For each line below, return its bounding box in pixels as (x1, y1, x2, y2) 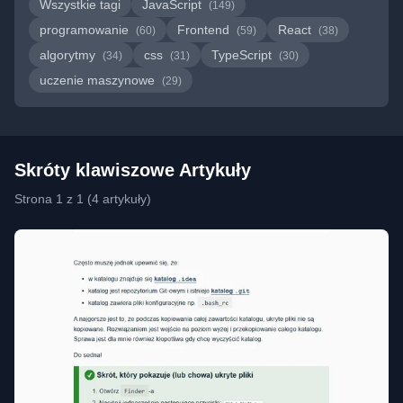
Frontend (177, 22, 233, 37)
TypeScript (211, 48, 275, 62)
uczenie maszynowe (40, 73, 158, 87)
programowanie (40, 22, 132, 37)
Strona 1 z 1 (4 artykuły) (14, 192, 151, 206)
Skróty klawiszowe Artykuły (14, 160, 251, 180)
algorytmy (40, 48, 99, 62)
